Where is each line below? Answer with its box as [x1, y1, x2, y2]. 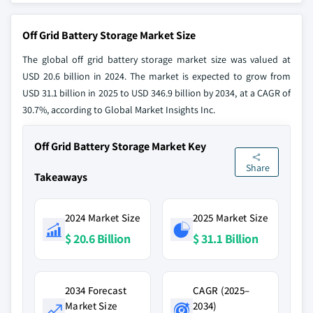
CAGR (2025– [193, 284, 250, 297]
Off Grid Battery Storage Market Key [34, 139, 206, 154]
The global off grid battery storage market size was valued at [22, 53, 291, 66]
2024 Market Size [65, 211, 140, 224]
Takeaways [34, 170, 87, 184]
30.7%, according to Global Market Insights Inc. [22, 103, 215, 116]
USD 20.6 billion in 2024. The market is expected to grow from [22, 70, 291, 82]
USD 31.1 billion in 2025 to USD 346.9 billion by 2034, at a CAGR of [22, 87, 291, 99]
